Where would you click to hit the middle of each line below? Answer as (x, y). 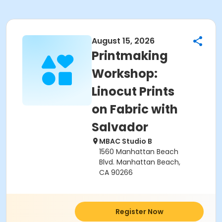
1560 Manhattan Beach (139, 152)
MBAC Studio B (126, 141)
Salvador (120, 127)
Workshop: (125, 74)
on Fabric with (135, 109)
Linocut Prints (133, 91)
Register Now (139, 212)
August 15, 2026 (123, 41)
